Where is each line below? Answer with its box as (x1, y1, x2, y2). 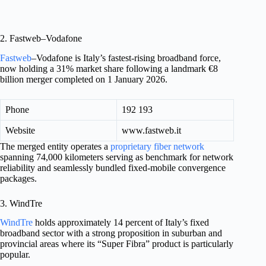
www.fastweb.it (122, 125, 181, 135)
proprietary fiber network (110, 141, 204, 151)
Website (5, 125, 35, 135)
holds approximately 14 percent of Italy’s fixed (33, 217, 209, 228)
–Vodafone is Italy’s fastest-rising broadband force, (31, 52, 221, 63)
